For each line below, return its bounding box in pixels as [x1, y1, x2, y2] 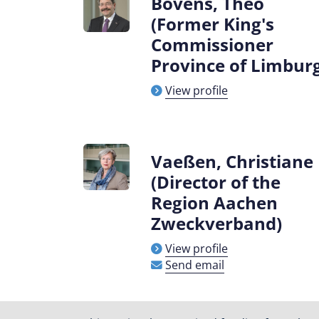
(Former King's [151, 12, 274, 36]
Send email [165, 257, 224, 273]
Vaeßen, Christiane [151, 150, 313, 173]
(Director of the [151, 170, 281, 194]
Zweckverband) [151, 211, 282, 235]
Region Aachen [151, 191, 278, 214]
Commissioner [151, 33, 273, 56]
